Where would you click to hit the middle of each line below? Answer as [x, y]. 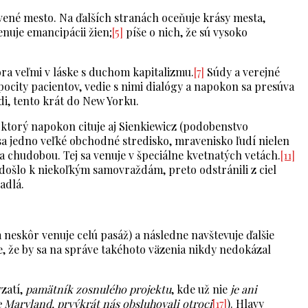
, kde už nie [201, 289]
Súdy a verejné [242, 72]
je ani [244, 289]
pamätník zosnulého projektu [98, 289]
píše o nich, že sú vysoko [185, 32]
